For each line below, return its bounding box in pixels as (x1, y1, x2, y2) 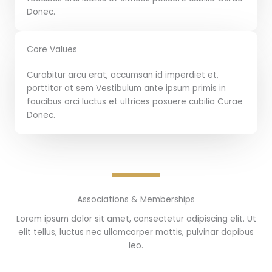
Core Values (27, 43, 77, 55)
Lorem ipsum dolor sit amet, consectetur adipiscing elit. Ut (16, 212, 256, 225)
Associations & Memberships (77, 193, 195, 205)
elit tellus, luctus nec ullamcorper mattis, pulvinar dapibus (18, 226, 254, 238)
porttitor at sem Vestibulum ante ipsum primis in (27, 82, 226, 94)
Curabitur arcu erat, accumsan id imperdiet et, (27, 69, 219, 81)
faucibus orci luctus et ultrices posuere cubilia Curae (27, 95, 243, 107)
